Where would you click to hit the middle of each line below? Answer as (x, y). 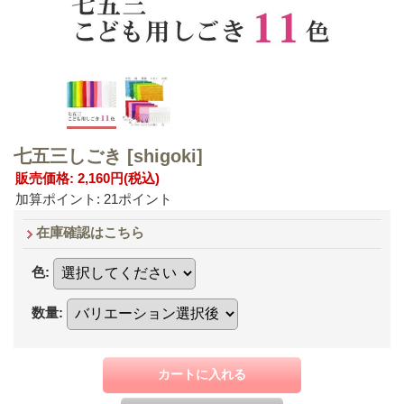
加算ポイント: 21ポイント (94, 198)
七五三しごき (70, 156)
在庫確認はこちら (90, 232)
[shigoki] (165, 156)
